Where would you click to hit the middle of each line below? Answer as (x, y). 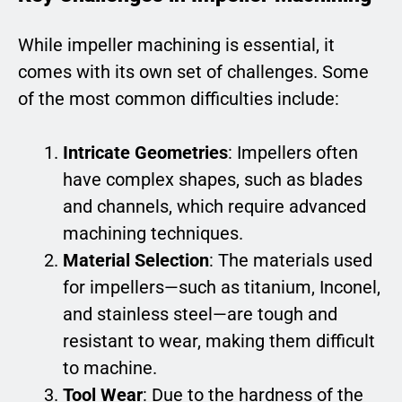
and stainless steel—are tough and (200, 315)
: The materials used (291, 261)
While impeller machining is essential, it (176, 45)
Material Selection (136, 261)
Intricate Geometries (145, 153)
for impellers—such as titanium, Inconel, (222, 288)
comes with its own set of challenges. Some (193, 72)
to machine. (110, 368)
